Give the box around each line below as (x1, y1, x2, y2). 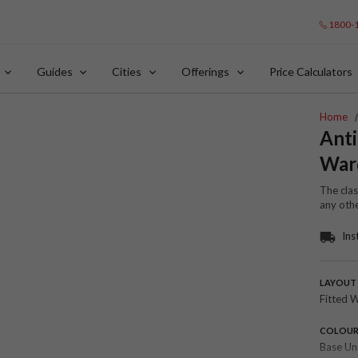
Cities (112, 65, 141, 78)
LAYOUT (320, 276, 356, 288)
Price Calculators (268, 65, 352, 78)
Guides (37, 65, 73, 78)
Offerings (181, 65, 229, 78)
